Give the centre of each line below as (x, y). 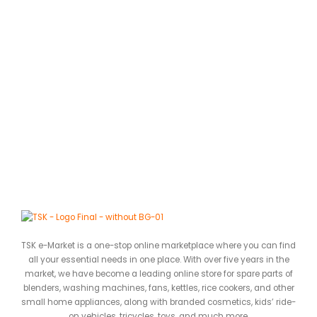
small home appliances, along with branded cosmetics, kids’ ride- (158, 302)
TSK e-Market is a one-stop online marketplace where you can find (158, 245)
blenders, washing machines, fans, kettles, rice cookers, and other (158, 288)
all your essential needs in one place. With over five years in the (158, 259)
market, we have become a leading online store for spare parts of (158, 273)
